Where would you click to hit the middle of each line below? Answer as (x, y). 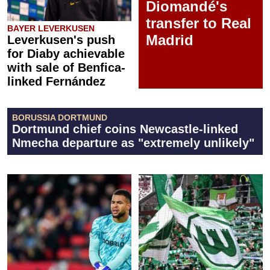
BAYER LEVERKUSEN (51, 28)
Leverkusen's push (61, 39)
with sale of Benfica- (66, 67)
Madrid (170, 40)
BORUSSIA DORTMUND (60, 117)
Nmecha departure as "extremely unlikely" (133, 143)
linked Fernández (56, 81)
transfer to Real (199, 23)
